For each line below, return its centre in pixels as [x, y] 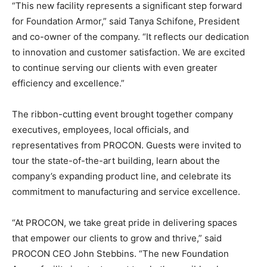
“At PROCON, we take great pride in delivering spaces [125, 222]
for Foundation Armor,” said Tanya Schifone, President [126, 21]
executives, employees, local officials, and [100, 129]
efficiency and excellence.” [68, 83]
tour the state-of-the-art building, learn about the [116, 160]
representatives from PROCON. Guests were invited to [127, 145]
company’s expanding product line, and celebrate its [122, 176]
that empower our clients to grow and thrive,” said [117, 238]
